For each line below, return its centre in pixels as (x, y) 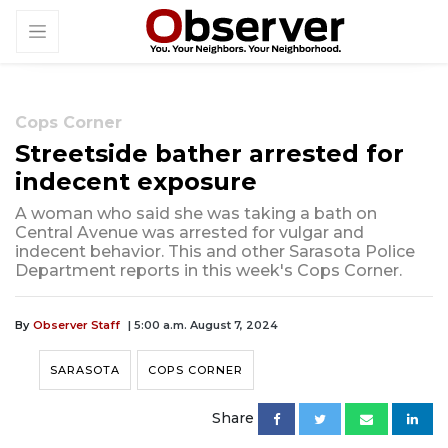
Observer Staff (76, 325)
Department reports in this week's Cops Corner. (208, 271)
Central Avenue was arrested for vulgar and (189, 233)
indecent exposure (136, 182)
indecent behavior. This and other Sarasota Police (215, 252)
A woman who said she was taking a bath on (196, 214)
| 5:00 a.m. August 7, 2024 (203, 325)
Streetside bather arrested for (209, 154)
